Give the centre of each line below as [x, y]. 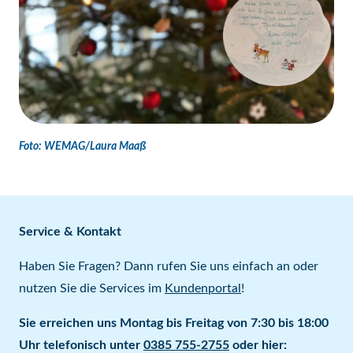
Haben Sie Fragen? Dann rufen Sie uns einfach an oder [169, 266]
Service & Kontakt [70, 231]
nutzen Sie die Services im [92, 288]
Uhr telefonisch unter [81, 345]
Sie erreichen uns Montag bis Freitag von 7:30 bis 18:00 [174, 323]
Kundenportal [203, 288]
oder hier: [258, 345]
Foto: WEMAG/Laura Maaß [83, 146]
